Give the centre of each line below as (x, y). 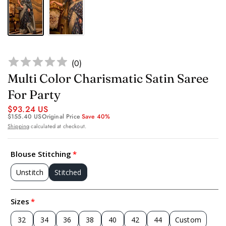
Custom (188, 220)
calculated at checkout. (58, 126)
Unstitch (30, 173)
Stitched (68, 173)
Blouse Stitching (41, 154)
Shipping (19, 126)
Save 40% (96, 117)
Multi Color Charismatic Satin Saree (108, 79)
